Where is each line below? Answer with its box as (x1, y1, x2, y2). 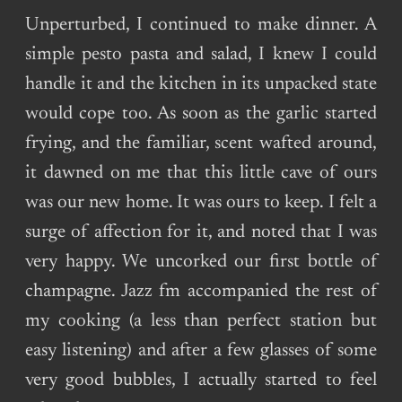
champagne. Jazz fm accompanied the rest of (25, 283, 377, 302)
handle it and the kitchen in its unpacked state (25, 75, 377, 95)
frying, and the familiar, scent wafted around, (25, 135, 377, 154)
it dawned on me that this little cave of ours (25, 164, 377, 184)
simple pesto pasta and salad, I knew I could (25, 46, 377, 66)
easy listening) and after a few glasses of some (25, 342, 377, 362)
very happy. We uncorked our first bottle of (25, 253, 377, 273)
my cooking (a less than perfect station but (25, 312, 377, 332)
